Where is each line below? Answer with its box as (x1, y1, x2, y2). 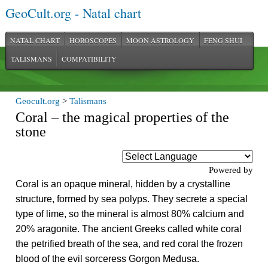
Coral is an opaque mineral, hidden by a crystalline (16, 179, 231, 189)
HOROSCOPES (69, 35, 117, 45)
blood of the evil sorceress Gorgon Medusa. (16, 254, 200, 264)
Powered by (208, 165, 253, 175)
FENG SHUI (203, 35, 242, 45)
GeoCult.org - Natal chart (5, 4, 141, 22)
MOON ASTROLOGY (126, 35, 194, 45)
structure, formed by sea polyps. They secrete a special (16, 194, 248, 204)
